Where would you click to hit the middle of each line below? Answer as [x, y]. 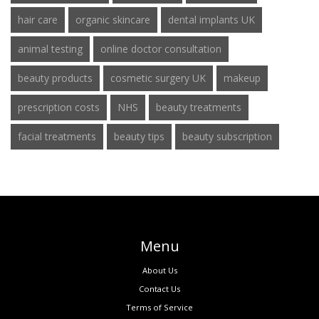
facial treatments [57, 137]
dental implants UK [211, 20]
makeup [242, 78]
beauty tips [139, 137]
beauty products [55, 78]
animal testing [50, 49]
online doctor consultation [161, 49]
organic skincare [113, 20]
